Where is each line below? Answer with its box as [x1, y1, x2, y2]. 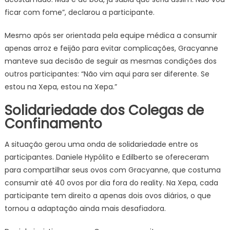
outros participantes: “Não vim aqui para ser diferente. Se [4, 69, 209, 79]
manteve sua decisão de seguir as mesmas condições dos [4, 56, 217, 66]
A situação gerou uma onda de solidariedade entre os [4, 139, 198, 149]
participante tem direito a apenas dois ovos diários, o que [4, 190, 211, 201]
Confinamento [4, 114, 102, 133]
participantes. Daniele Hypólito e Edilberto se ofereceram [4, 152, 209, 162]
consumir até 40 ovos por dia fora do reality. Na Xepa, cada [4, 178, 218, 188]
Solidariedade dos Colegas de [4, 101, 204, 120]
